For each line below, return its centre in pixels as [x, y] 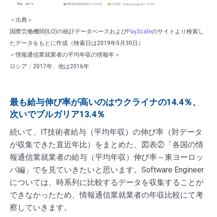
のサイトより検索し [178, 31]
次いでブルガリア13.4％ [57, 114]
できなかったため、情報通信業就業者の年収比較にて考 [107, 195]
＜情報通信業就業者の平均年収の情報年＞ [65, 54]
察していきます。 [41, 207]
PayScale [139, 31]
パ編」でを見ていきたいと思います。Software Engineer [107, 170]
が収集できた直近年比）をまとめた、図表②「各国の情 [107, 144]
